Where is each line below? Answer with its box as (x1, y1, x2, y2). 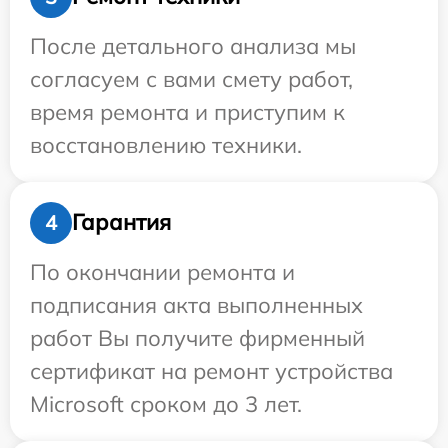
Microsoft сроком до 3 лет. (30, 389, 302, 418)
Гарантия (72, 208, 171, 237)
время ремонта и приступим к (30, 97, 345, 126)
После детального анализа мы (30, 31, 356, 60)
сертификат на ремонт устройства (30, 356, 393, 385)
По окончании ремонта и (30, 257, 295, 286)
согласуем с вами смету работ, (30, 64, 353, 93)
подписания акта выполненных (30, 290, 363, 319)
